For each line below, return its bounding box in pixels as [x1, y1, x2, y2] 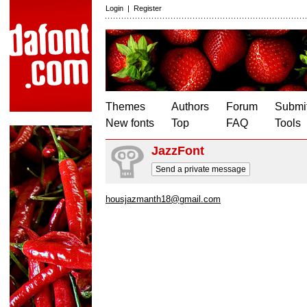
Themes [106, 101, 145, 112]
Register [134, 4, 162, 12]
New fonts [106, 117, 154, 129]
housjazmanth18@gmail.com [106, 194, 221, 204]
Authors [171, 101, 209, 112]
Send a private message [156, 164, 246, 174]
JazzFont [151, 144, 204, 158]
